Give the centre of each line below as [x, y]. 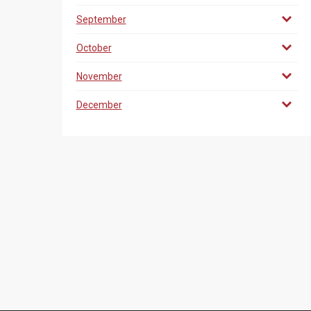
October [94, 48]
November [99, 76]
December [99, 105]
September [101, 19]
